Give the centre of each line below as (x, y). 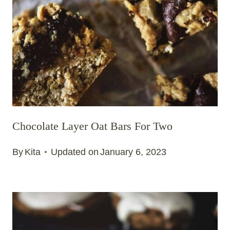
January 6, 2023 (133, 152)
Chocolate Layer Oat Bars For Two (92, 126)
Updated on (75, 152)
